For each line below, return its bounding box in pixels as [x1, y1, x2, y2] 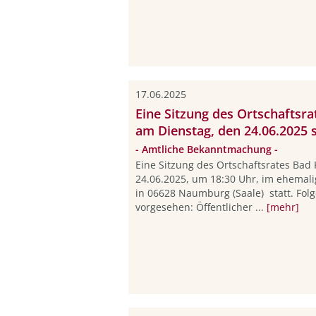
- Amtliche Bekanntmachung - [135, 142, 278, 156]
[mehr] [267, 200, 299, 214]
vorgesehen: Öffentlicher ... [135, 200, 267, 214]
